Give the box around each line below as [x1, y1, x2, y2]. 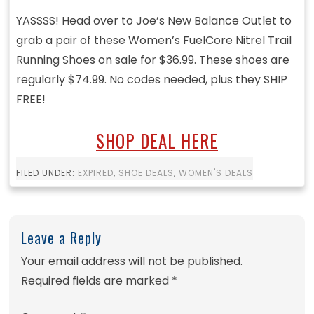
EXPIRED [77, 167, 114, 179]
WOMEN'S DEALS [178, 167, 253, 179]
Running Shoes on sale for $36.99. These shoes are [15, 52, 289, 69]
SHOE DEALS [118, 167, 174, 179]
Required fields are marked [21, 272, 172, 289]
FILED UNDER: [15, 167, 78, 179]
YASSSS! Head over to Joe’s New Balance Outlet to [15, 13, 292, 29]
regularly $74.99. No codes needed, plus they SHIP [15, 71, 287, 88]
